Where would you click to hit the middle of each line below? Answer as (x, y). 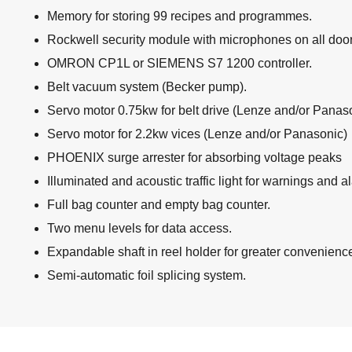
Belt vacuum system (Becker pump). (147, 87)
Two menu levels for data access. (139, 229)
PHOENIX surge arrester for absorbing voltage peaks (194, 158)
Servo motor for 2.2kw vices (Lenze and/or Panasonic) (197, 134)
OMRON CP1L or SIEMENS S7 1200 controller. (180, 64)
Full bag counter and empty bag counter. (159, 205)
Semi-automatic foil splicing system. (147, 276)
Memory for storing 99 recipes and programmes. (180, 16)
